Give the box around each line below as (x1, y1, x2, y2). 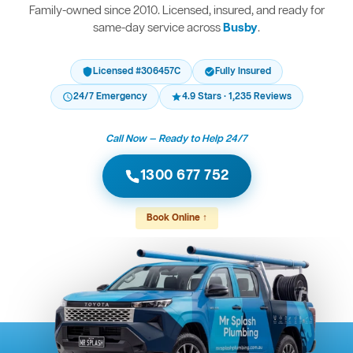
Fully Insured (215, 65, 271, 79)
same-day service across (93, 20, 223, 37)
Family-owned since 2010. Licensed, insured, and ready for (28, 3, 325, 20)
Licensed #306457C (93, 65, 180, 79)
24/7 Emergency (72, 91, 147, 104)
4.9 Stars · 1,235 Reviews (181, 91, 292, 104)
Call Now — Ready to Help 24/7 (106, 132, 247, 147)
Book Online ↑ (146, 212, 207, 225)
